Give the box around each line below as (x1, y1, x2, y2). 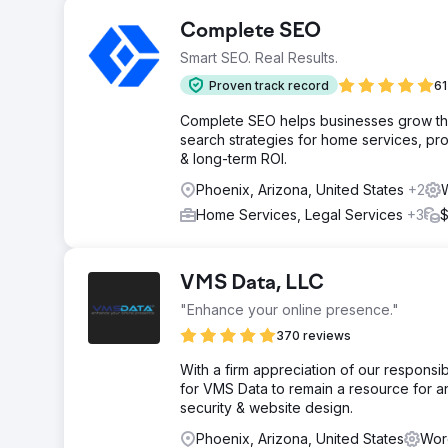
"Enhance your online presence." (180, 301, 399, 318)
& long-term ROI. (180, 150, 287, 167)
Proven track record (209, 77, 329, 93)
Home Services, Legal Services (196, 206, 407, 223)
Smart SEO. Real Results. (180, 49, 338, 66)
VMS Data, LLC (180, 273, 324, 295)
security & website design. (180, 399, 353, 416)
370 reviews (276, 328, 351, 343)
